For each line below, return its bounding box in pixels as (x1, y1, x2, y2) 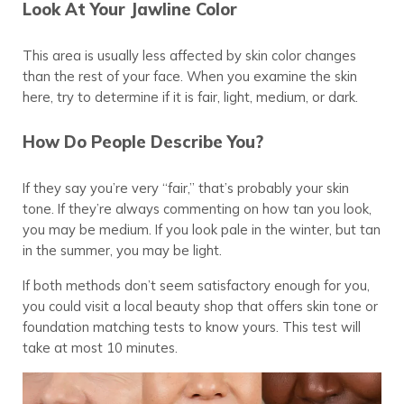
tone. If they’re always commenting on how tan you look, (22, 199, 372, 217)
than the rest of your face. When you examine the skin (22, 67, 357, 85)
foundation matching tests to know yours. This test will (22, 317, 361, 335)
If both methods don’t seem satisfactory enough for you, (22, 276, 370, 294)
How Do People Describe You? (22, 132, 263, 153)
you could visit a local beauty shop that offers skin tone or (22, 297, 378, 315)
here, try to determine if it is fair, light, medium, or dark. (22, 87, 358, 106)
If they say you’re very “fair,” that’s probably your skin (22, 179, 349, 197)
